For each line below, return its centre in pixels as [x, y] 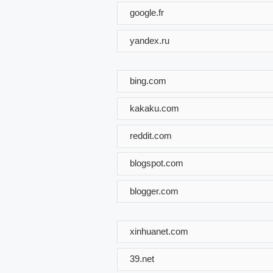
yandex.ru [150, 40]
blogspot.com [157, 163]
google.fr [147, 12]
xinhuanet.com [159, 231]
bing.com [148, 80]
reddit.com [151, 135]
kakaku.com [154, 108]
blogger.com [154, 191]
